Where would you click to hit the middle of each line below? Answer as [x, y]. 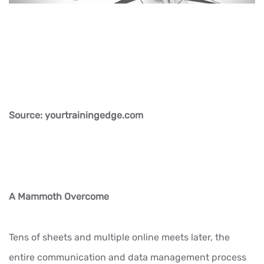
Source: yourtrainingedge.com [76, 115]
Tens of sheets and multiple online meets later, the [119, 237]
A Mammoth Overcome [59, 197]
